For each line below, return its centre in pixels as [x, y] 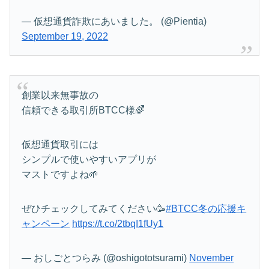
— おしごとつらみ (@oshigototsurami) [106, 258]
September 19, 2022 [65, 37]
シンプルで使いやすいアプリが [89, 159]
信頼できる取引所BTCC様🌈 [83, 110]
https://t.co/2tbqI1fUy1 [118, 223]
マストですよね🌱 [60, 174]
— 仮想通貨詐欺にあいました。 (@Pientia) [114, 22]
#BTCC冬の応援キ [206, 208]
